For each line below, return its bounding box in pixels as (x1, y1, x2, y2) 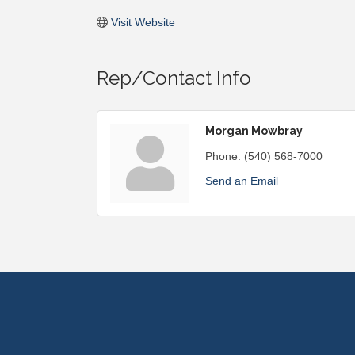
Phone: (205, 150, 241, 162)
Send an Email (205, 174, 278, 187)
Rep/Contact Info (97, 67, 251, 90)
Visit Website (110, 16, 175, 29)
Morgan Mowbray (205, 124, 303, 137)
